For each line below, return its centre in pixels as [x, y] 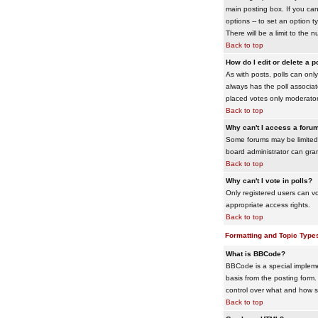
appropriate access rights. [268, 205]
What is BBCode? [255, 254]
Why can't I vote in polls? [269, 181]
